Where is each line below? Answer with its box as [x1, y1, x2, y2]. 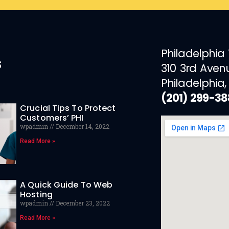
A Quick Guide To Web [20, 179, 113, 191]
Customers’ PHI [20, 112, 84, 124]
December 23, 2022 [54, 199, 110, 208]
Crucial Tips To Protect [20, 102, 116, 114]
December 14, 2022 [54, 122, 110, 130]
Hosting [20, 189, 53, 201]
